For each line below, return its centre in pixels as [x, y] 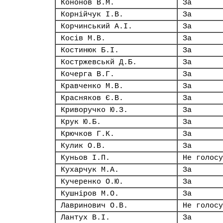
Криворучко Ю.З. [94, 110]
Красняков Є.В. [92, 98]
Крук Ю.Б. [81, 122]
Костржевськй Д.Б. [99, 62]
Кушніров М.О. [90, 194]
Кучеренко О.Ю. [92, 182]
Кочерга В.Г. [88, 74]
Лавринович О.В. [94, 206]
